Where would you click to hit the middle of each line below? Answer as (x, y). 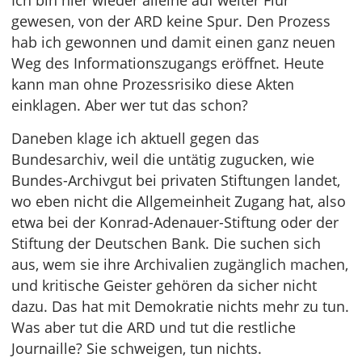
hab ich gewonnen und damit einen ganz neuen (173, 42)
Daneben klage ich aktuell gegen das (135, 138)
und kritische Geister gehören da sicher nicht (164, 285)
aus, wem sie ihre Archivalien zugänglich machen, (180, 264)
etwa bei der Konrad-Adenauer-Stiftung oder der (175, 222)
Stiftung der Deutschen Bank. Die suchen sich (166, 243)
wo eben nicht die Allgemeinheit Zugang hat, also (179, 201)
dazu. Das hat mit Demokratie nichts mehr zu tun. (180, 306)
